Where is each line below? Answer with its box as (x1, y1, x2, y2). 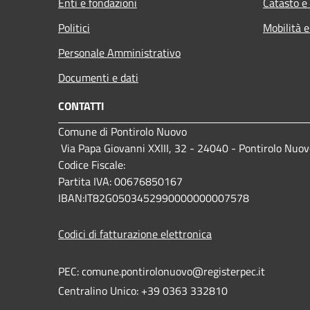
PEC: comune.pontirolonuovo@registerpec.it (58, 262, 265, 280)
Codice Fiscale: (58, 156, 128, 173)
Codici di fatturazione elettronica (58, 225, 212, 242)
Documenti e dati (58, 69, 138, 86)
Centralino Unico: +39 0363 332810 (58, 282, 228, 299)
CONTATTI (58, 97, 104, 114)
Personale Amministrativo (58, 44, 181, 61)
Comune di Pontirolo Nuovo (58, 122, 187, 140)
